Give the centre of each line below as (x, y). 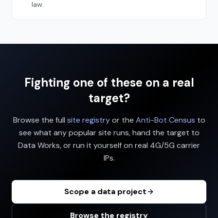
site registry (88, 120)
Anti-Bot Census (165, 120)
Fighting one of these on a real (109, 82)
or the (122, 120)
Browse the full (40, 120)
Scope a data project (105, 191)
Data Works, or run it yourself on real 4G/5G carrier (109, 145)
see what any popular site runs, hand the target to (109, 133)
